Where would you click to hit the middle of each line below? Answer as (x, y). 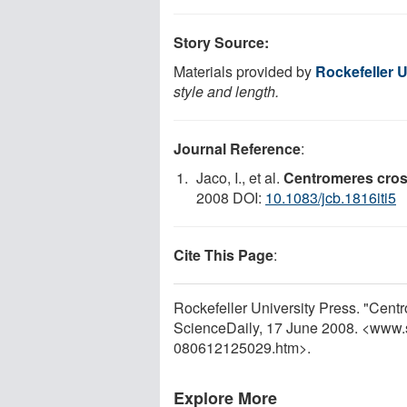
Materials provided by (244, 71)
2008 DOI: (231, 197)
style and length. (226, 91)
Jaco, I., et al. (240, 177)
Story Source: (221, 42)
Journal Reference (237, 148)
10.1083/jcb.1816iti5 (331, 197)
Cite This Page (223, 254)
